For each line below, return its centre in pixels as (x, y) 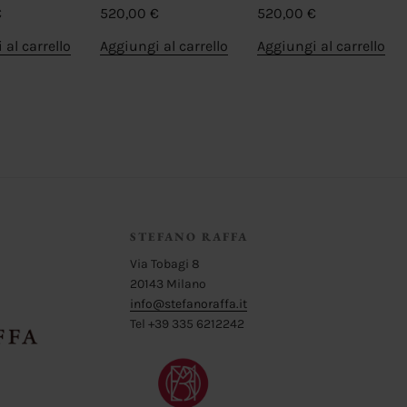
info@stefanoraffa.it (189, 303)
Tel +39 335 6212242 (188, 323)
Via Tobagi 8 (165, 263)
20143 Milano (169, 283)
